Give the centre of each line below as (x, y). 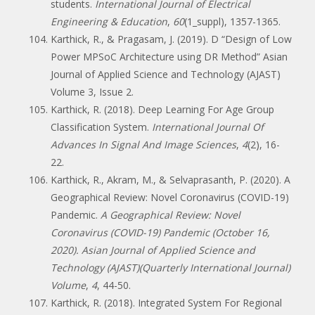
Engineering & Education (109, 21)
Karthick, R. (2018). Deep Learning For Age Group (162, 109)
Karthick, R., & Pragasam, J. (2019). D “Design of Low (171, 39)
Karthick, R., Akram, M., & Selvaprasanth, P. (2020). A (171, 179)
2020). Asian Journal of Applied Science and (153, 250)
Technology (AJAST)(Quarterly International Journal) (171, 267)
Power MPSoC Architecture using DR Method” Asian (169, 56)
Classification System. (101, 127)
